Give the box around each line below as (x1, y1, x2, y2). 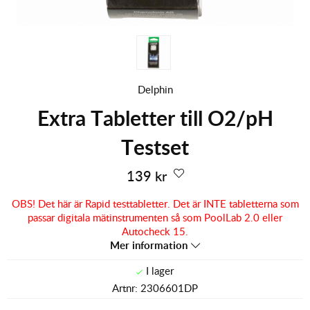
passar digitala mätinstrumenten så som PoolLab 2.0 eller (28, 210, 282, 224)
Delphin (137, 82, 173, 96)
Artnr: (112, 280, 140, 295)
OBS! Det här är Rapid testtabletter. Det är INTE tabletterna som (11, 196, 299, 210)
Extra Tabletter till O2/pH (37, 102, 273, 132)
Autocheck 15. (122, 224, 188, 238)
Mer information (110, 237, 188, 253)
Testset (121, 131, 189, 161)
